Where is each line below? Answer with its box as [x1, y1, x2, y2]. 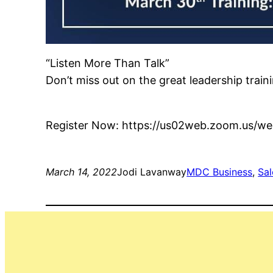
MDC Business [186, 166, 253, 178]
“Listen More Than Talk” [46, 57, 170, 69]
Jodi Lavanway [117, 166, 187, 178]
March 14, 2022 [46, 166, 118, 178]
